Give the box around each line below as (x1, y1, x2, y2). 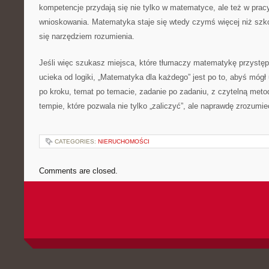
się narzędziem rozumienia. (39, 32, 134, 41)
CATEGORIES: (55, 138, 98, 145)
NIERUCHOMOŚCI (98, 138, 150, 145)
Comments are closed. (39, 166, 118, 175)
